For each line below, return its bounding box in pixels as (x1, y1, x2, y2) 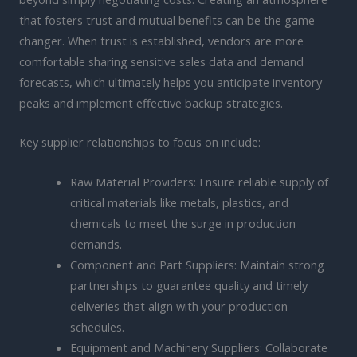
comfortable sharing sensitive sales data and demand (19, 53, 304, 70)
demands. (69, 235, 122, 252)
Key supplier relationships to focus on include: (19, 134, 261, 151)
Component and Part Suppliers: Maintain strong (69, 256, 324, 273)
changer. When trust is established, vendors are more (19, 33, 304, 49)
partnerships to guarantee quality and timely (69, 277, 308, 293)
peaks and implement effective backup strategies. (19, 95, 283, 112)
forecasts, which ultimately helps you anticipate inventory (19, 74, 322, 91)
